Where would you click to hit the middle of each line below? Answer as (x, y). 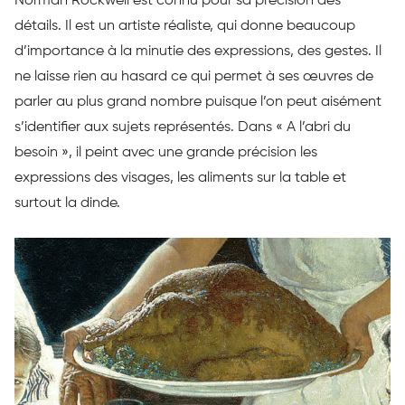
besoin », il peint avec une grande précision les (166, 152)
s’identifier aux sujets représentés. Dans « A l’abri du (183, 127)
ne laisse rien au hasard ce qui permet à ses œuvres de (194, 76)
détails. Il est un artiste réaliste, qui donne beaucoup (185, 26)
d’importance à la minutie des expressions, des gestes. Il (198, 51)
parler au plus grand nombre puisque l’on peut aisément (198, 102)
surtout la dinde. (67, 203)
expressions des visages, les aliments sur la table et (180, 178)
